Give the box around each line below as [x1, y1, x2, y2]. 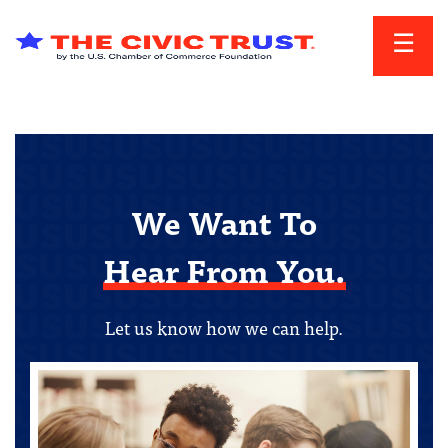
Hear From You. [102, 243, 346, 296]
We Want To [131, 195, 317, 248]
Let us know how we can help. [105, 313, 343, 343]
